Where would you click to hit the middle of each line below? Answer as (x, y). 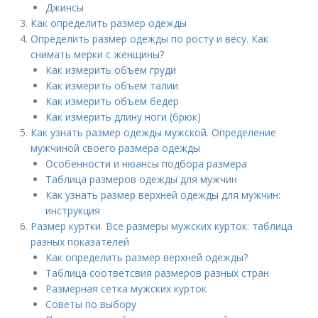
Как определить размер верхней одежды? (147, 257)
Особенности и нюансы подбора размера (147, 164)
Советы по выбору (91, 304)
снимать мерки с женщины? (98, 54)
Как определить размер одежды (109, 23)
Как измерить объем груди (111, 70)
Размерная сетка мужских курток (126, 289)
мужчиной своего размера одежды (116, 148)
